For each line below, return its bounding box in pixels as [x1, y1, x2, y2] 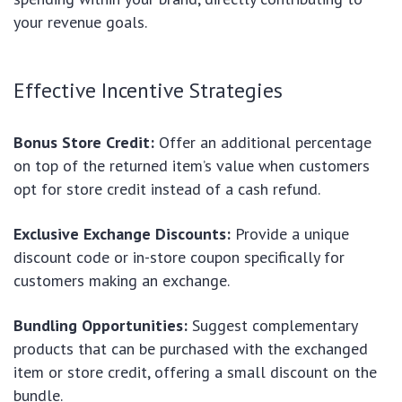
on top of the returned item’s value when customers [13, 154, 370, 176]
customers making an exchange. [13, 269, 230, 291]
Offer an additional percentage [154, 131, 371, 153]
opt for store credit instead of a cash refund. [13, 178, 320, 199]
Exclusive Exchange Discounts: [13, 223, 231, 244]
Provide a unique [231, 223, 349, 244]
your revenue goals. [13, 11, 147, 32]
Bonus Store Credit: [13, 131, 154, 153]
